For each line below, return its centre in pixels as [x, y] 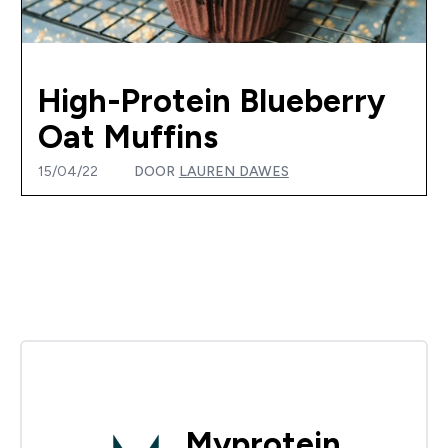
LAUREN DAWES [233, 170]
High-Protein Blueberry [211, 100]
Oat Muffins [127, 136]
